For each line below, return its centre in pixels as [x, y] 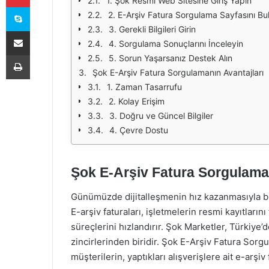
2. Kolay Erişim [137, 101]
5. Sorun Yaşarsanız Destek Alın [171, 58]
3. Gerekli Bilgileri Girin [152, 29]
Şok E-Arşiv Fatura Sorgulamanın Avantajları [178, 72]
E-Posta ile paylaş [41, 31]
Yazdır [41, 55]
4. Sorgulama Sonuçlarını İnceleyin [176, 44]
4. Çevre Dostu [139, 130]
